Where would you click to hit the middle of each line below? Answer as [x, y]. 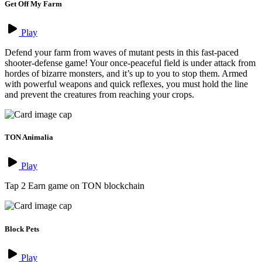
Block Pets [22, 229]
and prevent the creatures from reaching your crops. [99, 95]
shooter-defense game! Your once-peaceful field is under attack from [130, 63]
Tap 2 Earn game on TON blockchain [75, 186]
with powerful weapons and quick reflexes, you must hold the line [126, 84]
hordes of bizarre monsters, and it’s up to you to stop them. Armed [126, 74]
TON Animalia [29, 137]
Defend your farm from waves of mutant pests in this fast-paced [122, 53]
